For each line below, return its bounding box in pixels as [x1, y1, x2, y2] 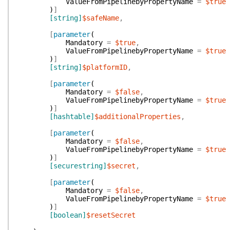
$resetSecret [86, 211, 136, 219]
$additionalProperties [94, 112, 181, 121]
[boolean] [49, 211, 86, 219]
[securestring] [49, 162, 107, 170]
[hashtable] [49, 112, 94, 121]
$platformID [82, 63, 127, 71]
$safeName [82, 14, 119, 22]
